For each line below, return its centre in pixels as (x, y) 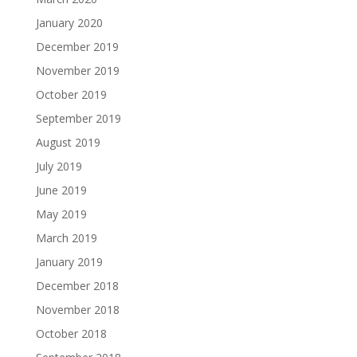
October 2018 (71, 333)
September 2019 (78, 118)
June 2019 (61, 190)
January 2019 (69, 262)
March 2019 (66, 238)
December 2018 (77, 286)
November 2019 (77, 71)
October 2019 (71, 94)
